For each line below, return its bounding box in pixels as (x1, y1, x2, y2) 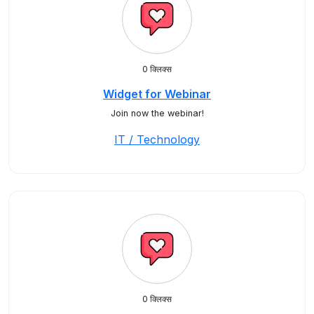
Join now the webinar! (110, 108, 204, 118)
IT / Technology (114, 132, 200, 146)
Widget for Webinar (103, 87, 211, 101)
